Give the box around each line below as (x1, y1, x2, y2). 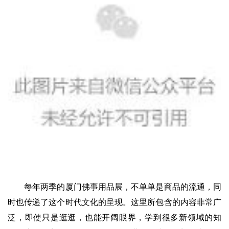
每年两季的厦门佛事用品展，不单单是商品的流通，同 (24, 182, 222, 192)
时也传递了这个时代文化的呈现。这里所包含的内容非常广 (8, 198, 221, 207)
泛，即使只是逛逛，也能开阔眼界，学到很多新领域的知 (8, 213, 221, 222)
